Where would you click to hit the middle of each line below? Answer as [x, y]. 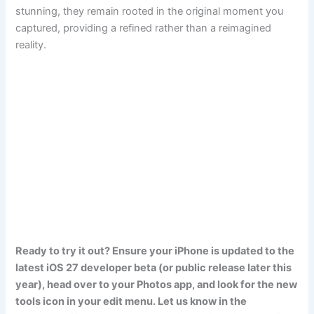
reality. [31, 45]
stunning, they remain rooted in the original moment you [150, 11]
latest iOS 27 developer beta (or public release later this [154, 267]
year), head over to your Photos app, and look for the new [157, 284]
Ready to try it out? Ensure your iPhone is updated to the [155, 251]
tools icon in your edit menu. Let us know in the [131, 301]
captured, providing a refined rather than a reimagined [144, 28]
